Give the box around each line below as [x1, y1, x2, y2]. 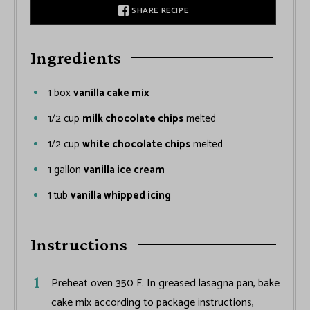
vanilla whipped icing [71, 187, 171, 205]
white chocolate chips [82, 136, 190, 154]
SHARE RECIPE [129, 4, 189, 18]
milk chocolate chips [82, 110, 183, 128]
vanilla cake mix [73, 84, 149, 102]
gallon [54, 161, 81, 179]
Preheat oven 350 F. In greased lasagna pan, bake [51, 274, 280, 293]
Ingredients [30, 48, 121, 69]
